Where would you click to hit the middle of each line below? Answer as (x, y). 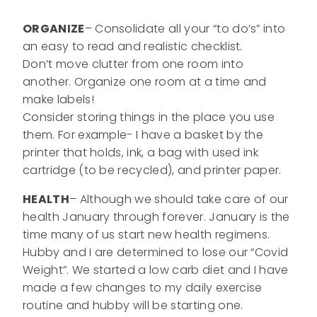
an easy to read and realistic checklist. (133, 46)
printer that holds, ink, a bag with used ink (141, 152)
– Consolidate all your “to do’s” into (185, 28)
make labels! (58, 99)
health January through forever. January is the (156, 217)
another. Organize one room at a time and (145, 81)
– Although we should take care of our (179, 199)
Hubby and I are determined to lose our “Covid (156, 252)
